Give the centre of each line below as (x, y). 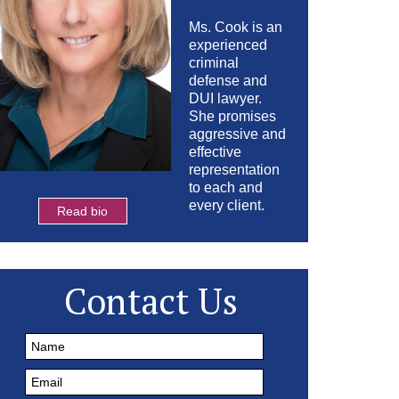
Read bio (82, 211)
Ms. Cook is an (236, 27)
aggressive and (237, 134)
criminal (214, 63)
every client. (227, 205)
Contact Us (151, 301)
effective (215, 152)
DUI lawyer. (225, 98)
